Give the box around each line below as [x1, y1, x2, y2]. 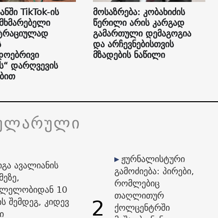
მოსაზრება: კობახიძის [92, 4, 185, 20]
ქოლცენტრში [114, 200, 170, 216]
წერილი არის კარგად [92, 15, 184, 31]
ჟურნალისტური [121, 151, 185, 167]
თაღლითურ [114, 188, 164, 203]
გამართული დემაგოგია [92, 26, 191, 41]
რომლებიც [114, 176, 160, 191]
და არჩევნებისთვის [92, 36, 174, 52]
